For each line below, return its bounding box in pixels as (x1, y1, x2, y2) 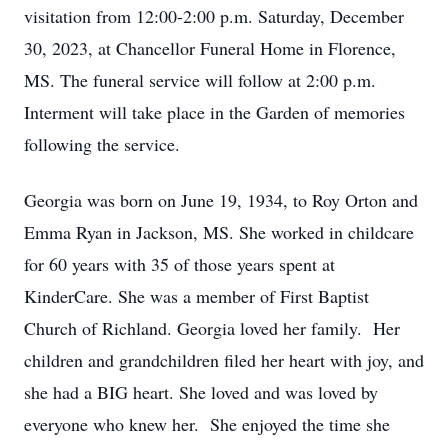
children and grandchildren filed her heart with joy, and (24, 348, 424, 372)
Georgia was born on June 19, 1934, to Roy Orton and (24, 188, 418, 212)
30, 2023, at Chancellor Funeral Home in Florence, (24, 36, 396, 60)
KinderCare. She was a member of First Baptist (24, 284, 369, 308)
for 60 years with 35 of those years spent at (24, 252, 335, 276)
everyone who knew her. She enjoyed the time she (24, 412, 390, 436)
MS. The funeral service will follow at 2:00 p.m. (24, 68, 376, 92)
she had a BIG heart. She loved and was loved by (24, 380, 378, 404)
